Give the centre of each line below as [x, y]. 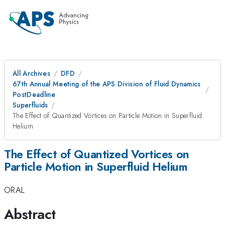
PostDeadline [34, 94]
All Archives [31, 73]
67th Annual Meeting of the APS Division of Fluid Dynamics [107, 84]
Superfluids [30, 105]
